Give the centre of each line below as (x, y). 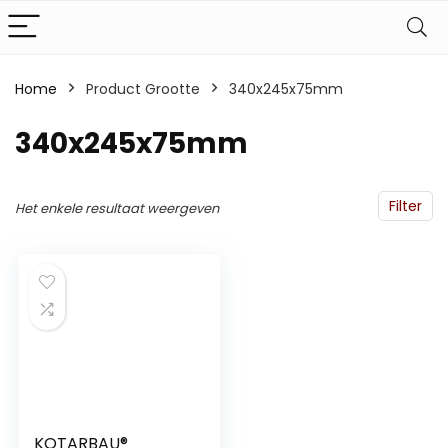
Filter (405, 206)
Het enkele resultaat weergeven (117, 208)
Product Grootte (143, 89)
